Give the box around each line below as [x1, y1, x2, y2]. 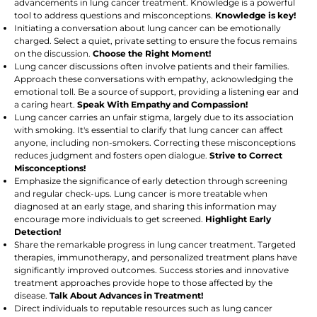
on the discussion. [14, 47, 93, 59]
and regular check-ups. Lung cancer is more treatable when [14, 188, 267, 199]
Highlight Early [205, 213, 271, 224]
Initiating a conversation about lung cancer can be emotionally [14, 22, 281, 33]
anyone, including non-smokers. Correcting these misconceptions [14, 137, 296, 148]
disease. [14, 289, 50, 301]
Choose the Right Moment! [93, 47, 211, 59]
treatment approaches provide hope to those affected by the [14, 277, 272, 288]
